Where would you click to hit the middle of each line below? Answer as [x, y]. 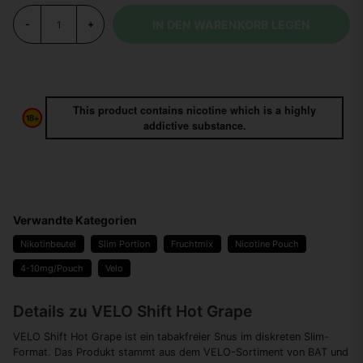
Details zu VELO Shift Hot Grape [132, 312]
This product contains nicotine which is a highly [194, 110]
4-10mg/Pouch [52, 269]
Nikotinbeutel [49, 244]
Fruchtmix [192, 244]
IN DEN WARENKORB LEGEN [231, 24]
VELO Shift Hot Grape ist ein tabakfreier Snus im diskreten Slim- [171, 337]
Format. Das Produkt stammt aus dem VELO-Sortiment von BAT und [181, 352]
